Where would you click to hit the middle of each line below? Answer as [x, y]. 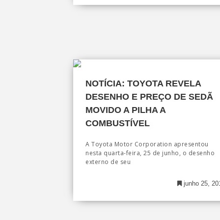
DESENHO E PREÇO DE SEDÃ [149, 97]
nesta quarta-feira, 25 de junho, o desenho [150, 153]
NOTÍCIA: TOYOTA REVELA [143, 84]
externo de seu [108, 162]
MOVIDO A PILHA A [125, 110]
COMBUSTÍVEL [118, 124]
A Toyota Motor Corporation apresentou [147, 144]
